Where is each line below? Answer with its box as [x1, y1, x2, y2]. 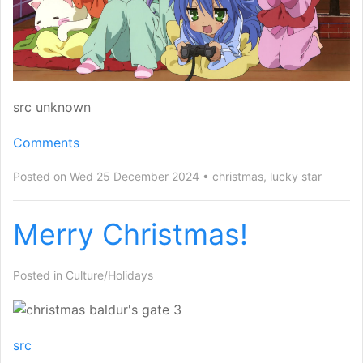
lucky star [270, 169, 322, 183]
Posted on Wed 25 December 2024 [13, 169, 199, 183]
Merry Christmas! [13, 216, 248, 252]
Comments [13, 134, 79, 151]
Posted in [13, 267, 66, 282]
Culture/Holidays [66, 267, 153, 282]
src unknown [13, 98, 91, 115]
